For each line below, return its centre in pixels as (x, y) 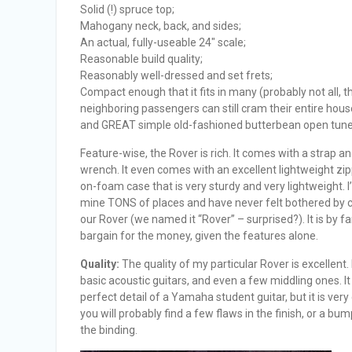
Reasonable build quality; (141, 59)
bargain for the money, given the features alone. (199, 236)
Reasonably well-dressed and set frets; (176, 75)
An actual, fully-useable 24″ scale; (163, 42)
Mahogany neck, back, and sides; (161, 26)
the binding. (109, 330)
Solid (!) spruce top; (127, 9)
